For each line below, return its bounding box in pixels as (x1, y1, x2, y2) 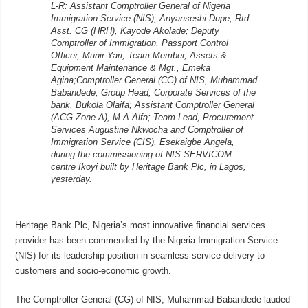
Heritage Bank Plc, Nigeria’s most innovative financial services (15, 220, 266, 231)
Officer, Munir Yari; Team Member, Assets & (50, 50, 227, 61)
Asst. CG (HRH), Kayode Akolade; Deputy (50, 25, 219, 36)
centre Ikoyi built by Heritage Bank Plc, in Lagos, (50, 162, 246, 173)
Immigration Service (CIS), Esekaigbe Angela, (50, 137, 234, 148)
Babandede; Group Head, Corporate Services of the (50, 87, 256, 98)
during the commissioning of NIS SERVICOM (50, 149, 232, 160)
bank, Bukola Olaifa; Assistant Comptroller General (50, 100, 254, 111)
